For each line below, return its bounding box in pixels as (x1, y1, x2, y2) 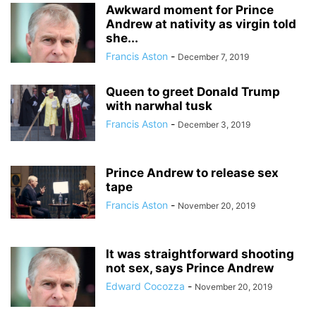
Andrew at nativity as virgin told (106, 17, 296, 31)
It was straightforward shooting (106, 247, 294, 261)
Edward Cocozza (106, 280, 185, 292)
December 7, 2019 (178, 51, 249, 62)
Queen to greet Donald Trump (106, 85, 280, 99)
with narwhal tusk (106, 99, 212, 113)
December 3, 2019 (178, 119, 250, 130)
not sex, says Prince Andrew (106, 261, 274, 275)
